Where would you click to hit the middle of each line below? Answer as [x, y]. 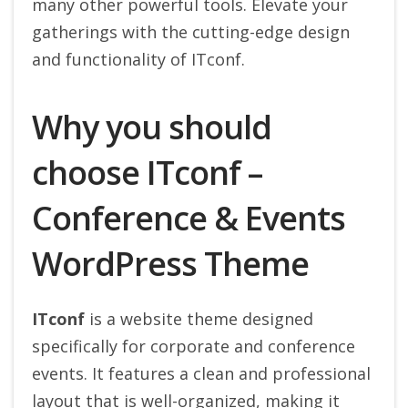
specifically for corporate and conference [194, 347]
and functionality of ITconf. [138, 60]
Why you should [152, 127]
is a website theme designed [199, 319]
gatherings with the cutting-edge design [191, 32]
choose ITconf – [147, 173]
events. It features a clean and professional [201, 374]
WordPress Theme [170, 264]
